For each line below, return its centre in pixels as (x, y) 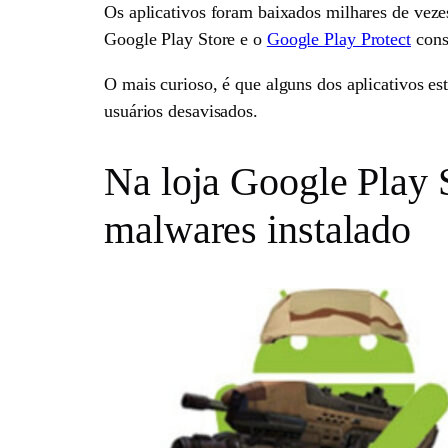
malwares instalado (258, 230)
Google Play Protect (338, 39)
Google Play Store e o (185, 39)
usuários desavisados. (181, 111)
